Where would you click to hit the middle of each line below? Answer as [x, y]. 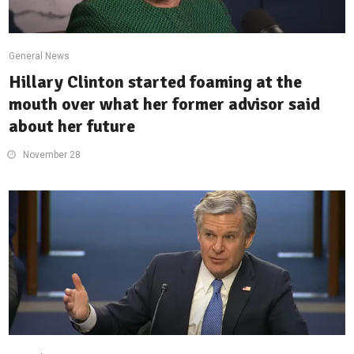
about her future [72, 126]
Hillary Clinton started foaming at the [156, 82]
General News [40, 56]
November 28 [52, 155]
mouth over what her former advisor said [165, 104]
